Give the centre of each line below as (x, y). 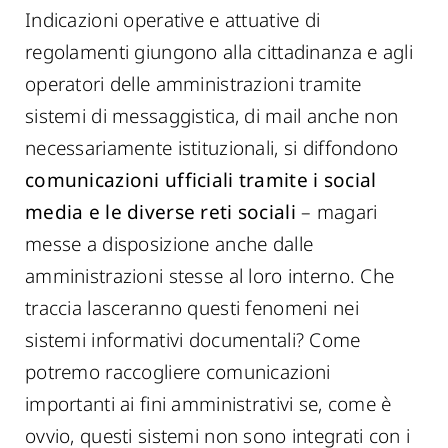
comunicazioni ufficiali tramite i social (201, 180)
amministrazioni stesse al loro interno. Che (210, 276)
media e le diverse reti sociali (160, 212)
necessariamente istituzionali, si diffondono (212, 148)
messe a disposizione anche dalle (169, 244)
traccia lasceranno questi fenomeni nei (192, 308)
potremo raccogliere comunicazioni (178, 372)
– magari (336, 212)
